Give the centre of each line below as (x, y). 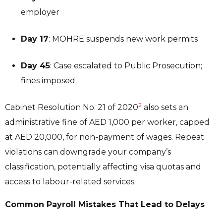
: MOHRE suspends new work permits (125, 39)
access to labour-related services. (71, 182)
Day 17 (35, 39)
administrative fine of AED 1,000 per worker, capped (107, 122)
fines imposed (49, 81)
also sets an (165, 108)
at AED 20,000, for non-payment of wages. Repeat (105, 137)
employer (41, 12)
